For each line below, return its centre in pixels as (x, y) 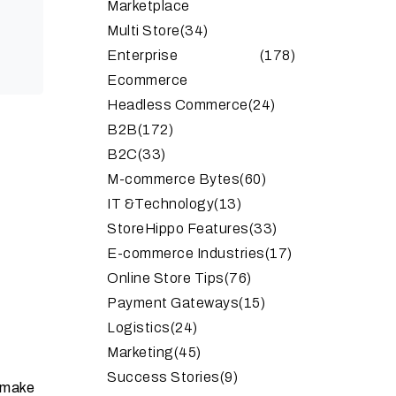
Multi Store (144, 30)
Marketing (141, 352)
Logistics (139, 327)
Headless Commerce (178, 104)
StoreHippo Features (178, 228)
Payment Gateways (173, 302)
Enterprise (142, 55)
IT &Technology (160, 203)
